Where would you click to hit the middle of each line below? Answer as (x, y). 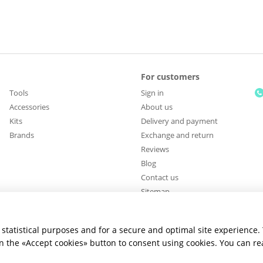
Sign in (152, 93)
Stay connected (166, 217)
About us (156, 107)
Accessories (29, 107)
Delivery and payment (179, 121)
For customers (170, 77)
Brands (21, 135)
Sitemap (155, 191)
